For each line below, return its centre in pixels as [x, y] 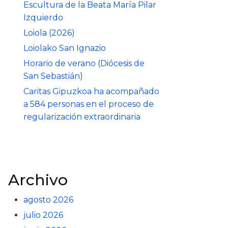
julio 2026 [43, 215]
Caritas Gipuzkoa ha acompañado [91, 91]
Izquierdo [43, 18]
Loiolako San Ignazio [65, 48]
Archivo [38, 180]
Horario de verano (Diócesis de [84, 63]
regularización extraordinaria [82, 117]
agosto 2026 [48, 200]
